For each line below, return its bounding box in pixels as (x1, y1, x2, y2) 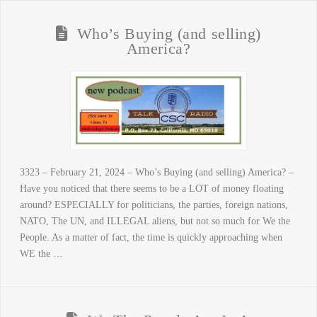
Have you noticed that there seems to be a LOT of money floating (19, 183, 284, 194)
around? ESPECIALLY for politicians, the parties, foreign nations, (19, 199, 288, 210)
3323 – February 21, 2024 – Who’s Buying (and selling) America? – (19, 166, 294, 178)
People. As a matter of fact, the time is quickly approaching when (19, 231, 282, 243)
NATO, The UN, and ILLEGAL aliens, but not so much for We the (19, 215, 290, 226)
